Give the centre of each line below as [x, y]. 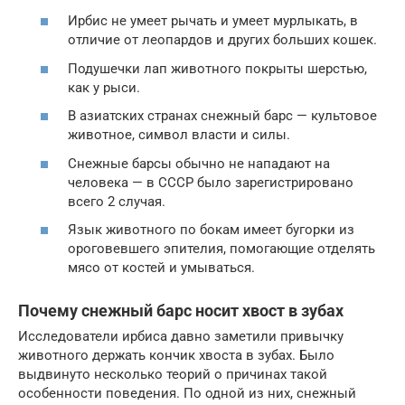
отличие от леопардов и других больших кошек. [222, 40]
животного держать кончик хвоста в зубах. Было [176, 356]
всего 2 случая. [117, 201]
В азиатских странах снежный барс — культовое [222, 116]
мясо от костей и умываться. [161, 268]
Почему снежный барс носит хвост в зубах [181, 311]
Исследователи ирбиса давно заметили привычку [181, 337]
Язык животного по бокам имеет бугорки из [211, 230]
